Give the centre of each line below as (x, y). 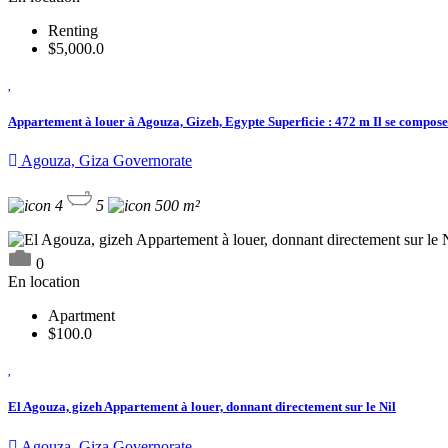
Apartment (81, 316)
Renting (73, 30)
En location (44, 282)
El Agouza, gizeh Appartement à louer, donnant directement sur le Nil (202, 407)
